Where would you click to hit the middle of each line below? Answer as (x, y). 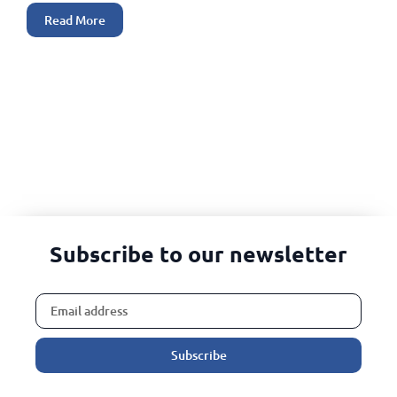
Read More (75, 19)
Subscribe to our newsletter (198, 253)
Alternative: (74, 385)
